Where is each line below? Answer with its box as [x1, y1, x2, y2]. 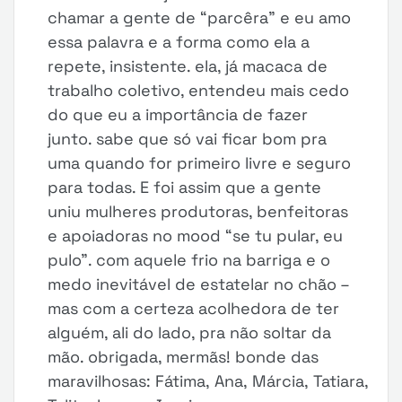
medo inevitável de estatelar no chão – [48, 274, 350, 294]
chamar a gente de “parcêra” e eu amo [48, 7, 352, 28]
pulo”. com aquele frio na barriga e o [48, 249, 331, 270]
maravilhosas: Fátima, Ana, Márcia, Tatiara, [48, 371, 369, 391]
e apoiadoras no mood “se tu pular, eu [48, 225, 344, 246]
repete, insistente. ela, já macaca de [48, 56, 328, 76]
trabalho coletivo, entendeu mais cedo [48, 80, 350, 100]
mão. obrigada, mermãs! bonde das [48, 346, 319, 367]
